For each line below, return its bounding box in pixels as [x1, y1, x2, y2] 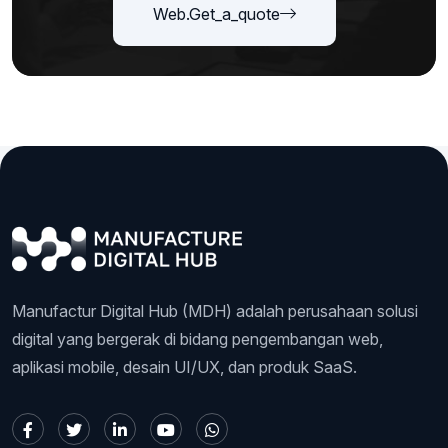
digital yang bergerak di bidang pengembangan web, [12, 328, 383, 349]
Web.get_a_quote [152, 3, 280, 24]
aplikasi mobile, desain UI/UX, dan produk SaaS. [12, 356, 357, 377]
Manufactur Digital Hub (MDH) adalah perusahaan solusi [12, 300, 418, 321]
